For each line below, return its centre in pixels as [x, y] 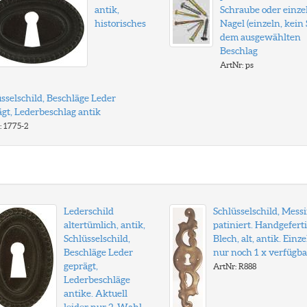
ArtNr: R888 [234, 266]
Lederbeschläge [97, 280]
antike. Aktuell [95, 293]
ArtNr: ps [236, 65]
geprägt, [81, 266]
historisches [120, 23]
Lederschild [88, 211]
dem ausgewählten [260, 37]
